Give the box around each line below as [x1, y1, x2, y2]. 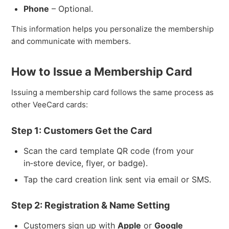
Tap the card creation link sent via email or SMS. [24, 174, 212, 185]
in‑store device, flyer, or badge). [24, 157, 148, 168]
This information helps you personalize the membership [11, 24, 214, 34]
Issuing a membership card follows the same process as [11, 87, 214, 97]
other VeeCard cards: [11, 99, 88, 109]
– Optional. [49, 3, 94, 14]
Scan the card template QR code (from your [24, 145, 194, 156]
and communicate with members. [11, 36, 131, 46]
